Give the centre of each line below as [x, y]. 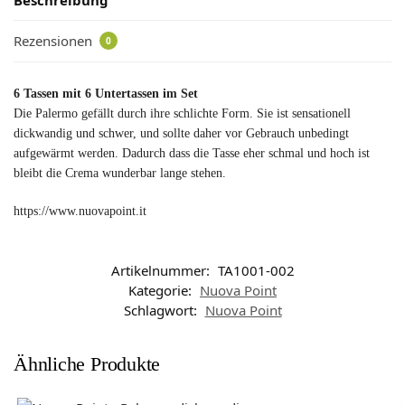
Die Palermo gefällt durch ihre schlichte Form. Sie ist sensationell [182, 114]
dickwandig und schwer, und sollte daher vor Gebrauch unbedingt [181, 134]
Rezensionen [55, 40]
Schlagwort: [162, 311]
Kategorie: [162, 291]
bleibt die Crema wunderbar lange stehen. [120, 174]
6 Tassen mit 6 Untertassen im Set [106, 94]
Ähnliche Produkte [87, 364]
